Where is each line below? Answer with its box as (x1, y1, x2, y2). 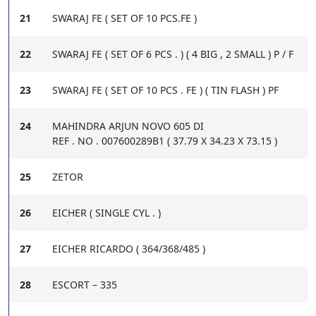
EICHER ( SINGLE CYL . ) (52, 206, 161, 220)
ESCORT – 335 (52, 278, 117, 292)
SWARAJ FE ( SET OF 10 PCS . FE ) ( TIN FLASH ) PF (52, 83, 279, 97)
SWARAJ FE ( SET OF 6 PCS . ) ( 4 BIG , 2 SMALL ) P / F (52, 47, 293, 61)
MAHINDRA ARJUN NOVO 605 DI (52, 119, 204, 133)
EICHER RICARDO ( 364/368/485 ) (52, 242, 205, 256)
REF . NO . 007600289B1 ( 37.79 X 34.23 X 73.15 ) (52, 134, 277, 148)
